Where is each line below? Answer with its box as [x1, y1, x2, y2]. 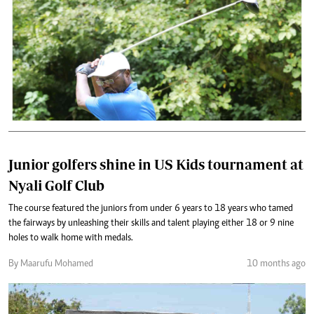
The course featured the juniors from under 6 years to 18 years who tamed [8, 203, 293, 214]
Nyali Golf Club [8, 177, 104, 193]
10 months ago [247, 259, 306, 269]
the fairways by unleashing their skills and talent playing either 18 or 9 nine [8, 218, 294, 228]
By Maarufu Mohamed [8, 259, 93, 269]
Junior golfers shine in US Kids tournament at [8, 156, 303, 172]
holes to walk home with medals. [8, 233, 133, 243]
